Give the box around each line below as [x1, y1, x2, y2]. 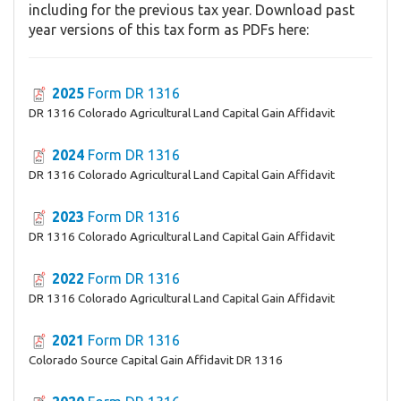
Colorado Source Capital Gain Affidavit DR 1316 [29, 352, 283, 367]
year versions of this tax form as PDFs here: [29, 21, 309, 38]
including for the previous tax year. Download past [29, 2, 354, 19]
